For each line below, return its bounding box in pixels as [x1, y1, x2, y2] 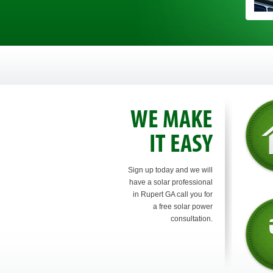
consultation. [170, 214, 213, 223]
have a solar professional [129, 178, 213, 186]
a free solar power [152, 202, 213, 211]
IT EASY [149, 132, 213, 158]
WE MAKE [130, 108, 213, 134]
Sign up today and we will [127, 166, 213, 174]
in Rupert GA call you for [132, 190, 213, 199]
